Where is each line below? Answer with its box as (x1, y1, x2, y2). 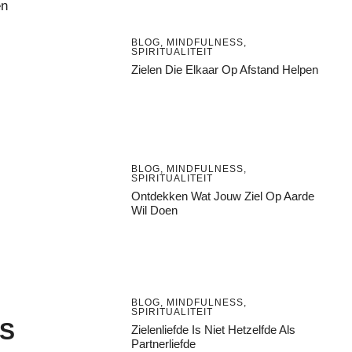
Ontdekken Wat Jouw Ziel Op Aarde (130, 189, 314, 203)
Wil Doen (130, 203, 178, 217)
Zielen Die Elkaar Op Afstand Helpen (130, 62, 318, 76)
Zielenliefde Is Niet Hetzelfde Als (130, 322, 295, 336)
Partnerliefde (130, 336, 196, 350)
